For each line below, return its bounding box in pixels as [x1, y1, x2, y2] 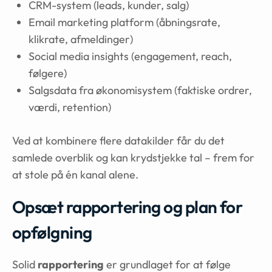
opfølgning [12, 222, 92, 243]
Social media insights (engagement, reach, [29, 49, 232, 63]
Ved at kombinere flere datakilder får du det [12, 134, 225, 148]
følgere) [29, 66, 67, 80]
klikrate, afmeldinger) [29, 32, 133, 46]
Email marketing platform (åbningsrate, [29, 15, 220, 29]
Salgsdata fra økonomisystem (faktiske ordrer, [29, 83, 252, 97]
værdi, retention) [29, 100, 111, 114]
